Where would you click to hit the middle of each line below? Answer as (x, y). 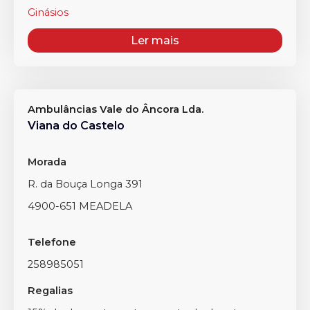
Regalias (50, 291)
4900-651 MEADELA (80, 206)
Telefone (52, 242)
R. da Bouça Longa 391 (85, 184)
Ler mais (155, 40)
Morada (47, 162)
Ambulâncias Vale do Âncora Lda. (116, 109)
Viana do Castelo (76, 126)
